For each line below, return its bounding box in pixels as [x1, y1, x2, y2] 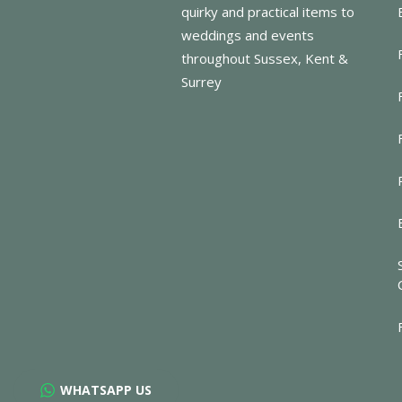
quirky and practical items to [181, 2, 355, 21]
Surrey [181, 72, 223, 91]
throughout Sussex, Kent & [181, 48, 349, 67]
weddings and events [181, 25, 315, 44]
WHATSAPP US [60, 381, 152, 398]
